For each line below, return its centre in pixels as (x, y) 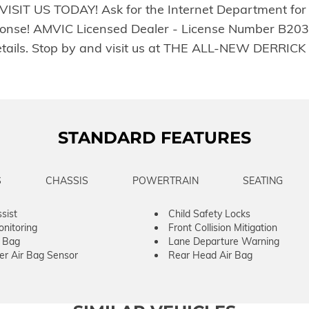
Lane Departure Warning (224, 241)
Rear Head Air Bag (210, 255)
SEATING (262, 180)
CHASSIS (67, 180)
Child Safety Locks (209, 213)
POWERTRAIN (165, 180)
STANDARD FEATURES (154, 137)
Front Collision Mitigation (223, 227)
